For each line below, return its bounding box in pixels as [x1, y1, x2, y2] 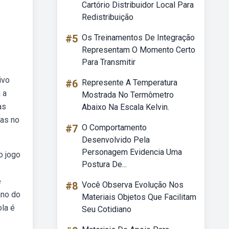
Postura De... [82, 159, 127, 169]
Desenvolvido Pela [82, 135, 150, 145]
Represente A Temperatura [82, 78, 177, 87]
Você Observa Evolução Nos [82, 180, 184, 190]
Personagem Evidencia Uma [82, 147, 182, 157]
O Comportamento [82, 123, 147, 132]
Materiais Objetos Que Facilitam [82, 192, 196, 202]
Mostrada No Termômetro [82, 90, 174, 100]
